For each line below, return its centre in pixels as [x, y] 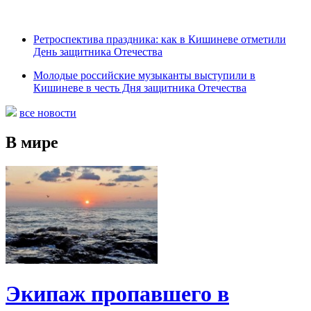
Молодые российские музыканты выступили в [144, 75]
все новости [48, 112]
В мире [32, 142]
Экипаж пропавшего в [117, 293]
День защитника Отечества [98, 51]
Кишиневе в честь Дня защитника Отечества [140, 87]
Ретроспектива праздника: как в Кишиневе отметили [160, 39]
